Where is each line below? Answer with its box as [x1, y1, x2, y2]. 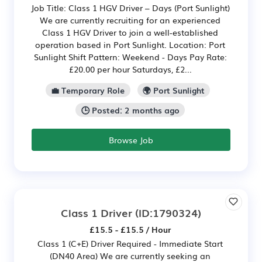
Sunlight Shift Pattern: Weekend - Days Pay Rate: [33, 51, 227, 63]
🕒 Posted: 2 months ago [81, 104, 180, 116]
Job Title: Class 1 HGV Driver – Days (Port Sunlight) [30, 2, 230, 14]
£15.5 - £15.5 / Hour [89, 223, 171, 235]
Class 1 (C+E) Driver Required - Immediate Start [37, 237, 223, 249]
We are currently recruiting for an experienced [40, 14, 220, 26]
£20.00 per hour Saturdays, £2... [68, 63, 192, 75]
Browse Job [109, 133, 153, 146]
